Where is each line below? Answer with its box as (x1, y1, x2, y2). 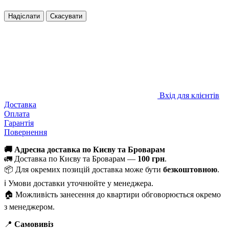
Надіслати (8, 12, 40, 20)
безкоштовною (163, 165, 217, 174)
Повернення (4, 127, 47, 136)
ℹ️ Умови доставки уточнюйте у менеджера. (4, 178, 153, 188)
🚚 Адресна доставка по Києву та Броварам (4, 145, 165, 154)
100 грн (138, 154, 165, 163)
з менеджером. (4, 202, 55, 211)
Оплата (4, 109, 30, 118)
